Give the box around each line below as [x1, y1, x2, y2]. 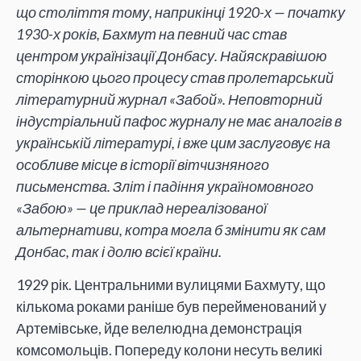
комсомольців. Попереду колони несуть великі [16, 341, 322, 359]
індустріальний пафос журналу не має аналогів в [16, 111, 342, 130]
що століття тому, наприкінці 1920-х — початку [16, 2, 345, 21]
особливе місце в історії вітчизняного [16, 155, 269, 173]
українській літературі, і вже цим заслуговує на [16, 133, 330, 151]
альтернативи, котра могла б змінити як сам [16, 220, 326, 239]
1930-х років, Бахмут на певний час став [16, 24, 287, 43]
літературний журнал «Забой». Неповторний [16, 89, 322, 108]
